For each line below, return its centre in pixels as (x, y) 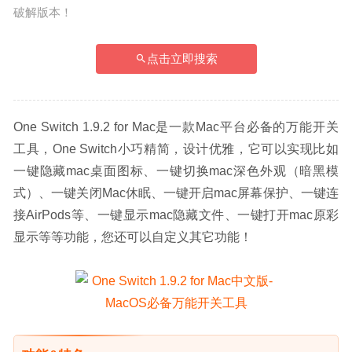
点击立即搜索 (182, 58)
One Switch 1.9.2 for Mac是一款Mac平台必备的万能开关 (176, 126)
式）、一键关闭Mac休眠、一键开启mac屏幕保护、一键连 (176, 192)
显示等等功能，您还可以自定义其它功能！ (133, 236)
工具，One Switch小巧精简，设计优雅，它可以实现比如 (176, 148)
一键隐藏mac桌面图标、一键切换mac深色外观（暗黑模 (176, 170)
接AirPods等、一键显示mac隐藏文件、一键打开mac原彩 (176, 214)
